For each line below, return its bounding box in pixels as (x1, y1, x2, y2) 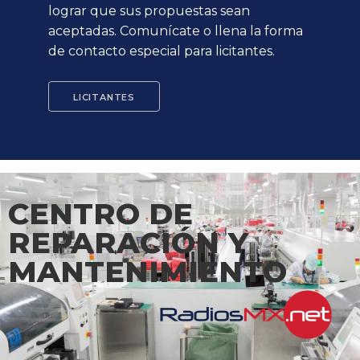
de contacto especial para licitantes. (48, 43, 275, 59)
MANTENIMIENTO (8, 253, 287, 290)
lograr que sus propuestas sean (48, 2, 250, 18)
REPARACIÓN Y (8, 224, 248, 261)
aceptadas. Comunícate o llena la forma (48, 22, 303, 39)
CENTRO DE (8, 195, 193, 232)
